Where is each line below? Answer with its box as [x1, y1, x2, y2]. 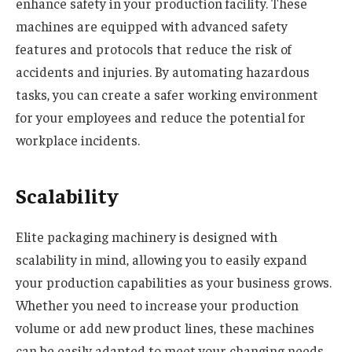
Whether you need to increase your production [16, 296, 299, 314]
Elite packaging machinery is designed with [16, 228, 277, 246]
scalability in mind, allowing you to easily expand [16, 251, 307, 269]
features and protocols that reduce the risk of [16, 40, 291, 58]
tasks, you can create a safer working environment [16, 86, 318, 104]
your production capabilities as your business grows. [16, 273, 332, 291]
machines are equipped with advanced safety [16, 17, 288, 35]
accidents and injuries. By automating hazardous [16, 63, 310, 81]
